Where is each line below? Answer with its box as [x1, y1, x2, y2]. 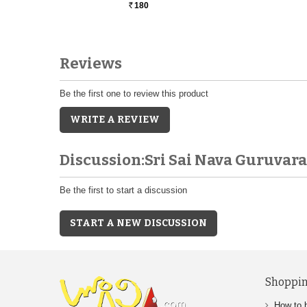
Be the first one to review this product [60, 88, 208, 99]
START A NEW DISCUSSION [70, 217, 207, 229]
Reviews [60, 53, 122, 73]
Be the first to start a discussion [60, 184, 187, 195]
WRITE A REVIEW [70, 113, 160, 125]
